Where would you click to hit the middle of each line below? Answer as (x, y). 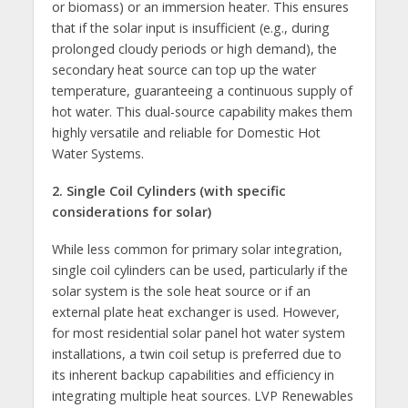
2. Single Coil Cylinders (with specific (168, 191)
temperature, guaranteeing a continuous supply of (202, 91)
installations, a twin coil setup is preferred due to (196, 353)
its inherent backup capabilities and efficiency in (193, 374)
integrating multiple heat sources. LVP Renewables (202, 395)
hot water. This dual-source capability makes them (202, 112)
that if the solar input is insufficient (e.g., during (190, 28)
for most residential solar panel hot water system (198, 332)
